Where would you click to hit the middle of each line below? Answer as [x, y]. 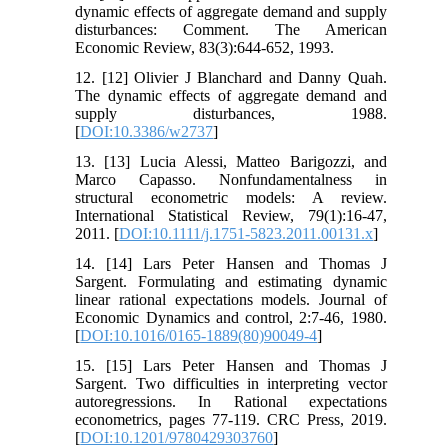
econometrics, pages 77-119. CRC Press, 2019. [231, 419]
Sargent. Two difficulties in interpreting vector [231, 383]
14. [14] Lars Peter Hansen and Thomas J [231, 263]
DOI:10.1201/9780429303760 [177, 437]
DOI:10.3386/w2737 [147, 131]
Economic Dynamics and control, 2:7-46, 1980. [231, 317]
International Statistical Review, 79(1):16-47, [231, 215]
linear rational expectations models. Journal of [231, 299]
